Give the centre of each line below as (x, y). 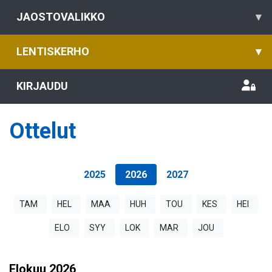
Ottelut (42, 131)
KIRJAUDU (42, 86)
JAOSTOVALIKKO (61, 17)
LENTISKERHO (53, 51)
